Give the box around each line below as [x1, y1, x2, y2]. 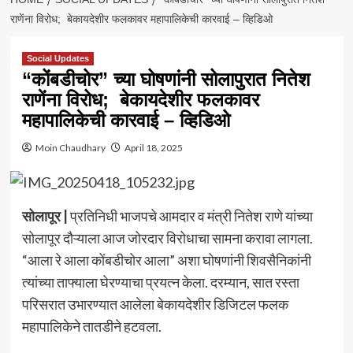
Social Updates [26, 54, 89, 64]
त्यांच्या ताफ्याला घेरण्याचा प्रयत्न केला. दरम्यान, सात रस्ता [21, 273, 299, 291]
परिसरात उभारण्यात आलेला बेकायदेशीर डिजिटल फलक [21, 295, 288, 313]
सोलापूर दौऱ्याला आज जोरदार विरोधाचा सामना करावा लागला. [21, 229, 313, 247]
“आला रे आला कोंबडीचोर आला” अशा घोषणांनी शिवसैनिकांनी [21, 251, 311, 269]
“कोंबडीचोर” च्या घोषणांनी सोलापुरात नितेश [21, 69, 310, 91]
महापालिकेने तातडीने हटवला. [21, 317, 162, 335]
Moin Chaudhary [35, 142, 106, 154]
